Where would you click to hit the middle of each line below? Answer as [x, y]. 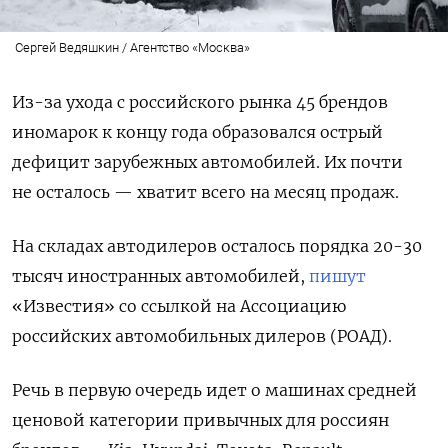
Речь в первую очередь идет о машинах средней [214, 389]
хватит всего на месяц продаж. [268, 191]
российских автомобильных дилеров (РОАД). [202, 335]
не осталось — [72, 191]
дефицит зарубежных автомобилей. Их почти [207, 161]
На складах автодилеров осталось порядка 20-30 [217, 245]
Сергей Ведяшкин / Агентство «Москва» [132, 47]
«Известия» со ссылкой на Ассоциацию [179, 305]
